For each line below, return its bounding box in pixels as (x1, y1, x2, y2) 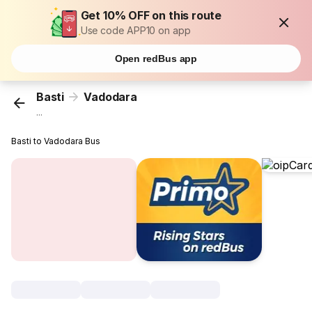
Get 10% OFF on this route (80, 8, 222, 22)
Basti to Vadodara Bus (11, 136, 101, 147)
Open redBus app (114, 53, 198, 64)
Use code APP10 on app (80, 24, 191, 36)
